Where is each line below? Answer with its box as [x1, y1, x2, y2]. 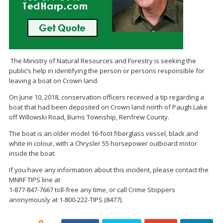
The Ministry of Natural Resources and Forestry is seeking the [10, 56, 196, 66]
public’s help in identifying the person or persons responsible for [9, 66, 205, 76]
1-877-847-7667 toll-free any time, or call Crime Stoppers [9, 185, 175, 195]
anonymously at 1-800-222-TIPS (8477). [9, 195, 123, 205]
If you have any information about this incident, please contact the [9, 165, 209, 175]
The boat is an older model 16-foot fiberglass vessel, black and [9, 129, 198, 138]
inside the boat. [9, 149, 56, 158]
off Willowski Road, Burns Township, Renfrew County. [9, 112, 169, 122]
